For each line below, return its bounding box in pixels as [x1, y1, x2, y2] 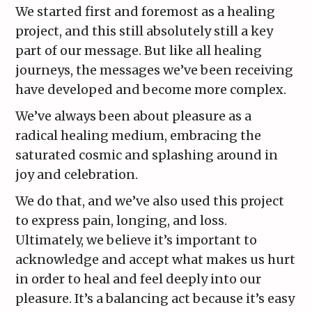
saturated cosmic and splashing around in [15, 147, 279, 164]
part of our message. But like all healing [15, 42, 263, 59]
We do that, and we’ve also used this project [15, 193, 285, 210]
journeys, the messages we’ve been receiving [15, 62, 294, 79]
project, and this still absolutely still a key [15, 23, 274, 40]
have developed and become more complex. [15, 81, 287, 98]
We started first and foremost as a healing [15, 3, 276, 20]
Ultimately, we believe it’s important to [15, 232, 258, 249]
